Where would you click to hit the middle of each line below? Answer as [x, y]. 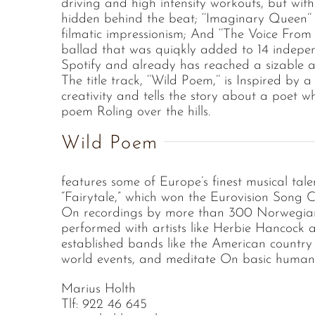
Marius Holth [98, 289]
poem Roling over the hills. [136, 112]
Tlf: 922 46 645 [104, 304]
